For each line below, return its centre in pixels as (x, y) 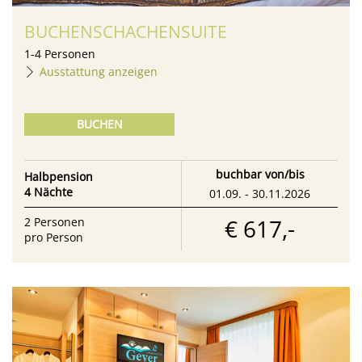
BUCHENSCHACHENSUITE (126, 32)
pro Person (54, 237)
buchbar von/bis (260, 175)
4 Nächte (48, 192)
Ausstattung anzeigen (99, 72)
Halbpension (59, 176)
